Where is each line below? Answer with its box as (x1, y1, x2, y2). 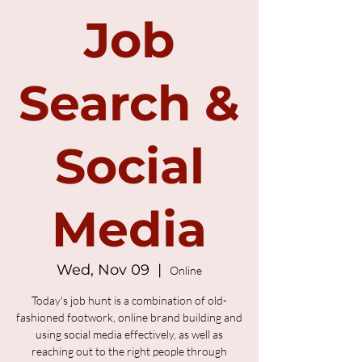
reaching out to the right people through (32, 344, 227, 358)
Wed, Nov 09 (57, 261, 149, 279)
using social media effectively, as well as (36, 327, 223, 341)
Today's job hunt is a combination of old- (32, 293, 227, 307)
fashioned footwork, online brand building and (16, 310, 242, 324)
